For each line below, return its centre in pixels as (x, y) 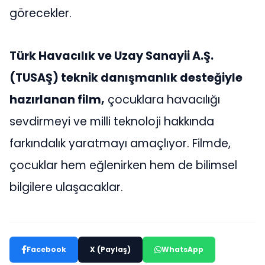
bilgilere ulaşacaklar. (66, 187)
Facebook (46, 249)
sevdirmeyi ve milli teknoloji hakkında (112, 121)
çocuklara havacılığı (162, 99)
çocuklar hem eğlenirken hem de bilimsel (123, 165)
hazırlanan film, (57, 99)
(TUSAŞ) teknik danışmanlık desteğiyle (126, 77)
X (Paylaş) (110, 249)
